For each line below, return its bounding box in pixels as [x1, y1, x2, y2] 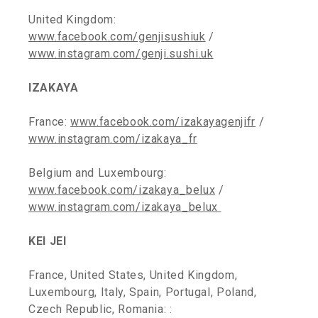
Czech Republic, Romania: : [28, 302, 172, 316]
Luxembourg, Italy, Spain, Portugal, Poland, [28, 285, 257, 299]
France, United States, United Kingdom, [28, 268, 238, 282]
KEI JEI [28, 234, 67, 248]
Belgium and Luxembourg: [28, 166, 167, 180]
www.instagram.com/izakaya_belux [28, 200, 221, 214]
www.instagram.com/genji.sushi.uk [28, 47, 214, 60]
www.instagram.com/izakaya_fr [28, 132, 197, 146]
